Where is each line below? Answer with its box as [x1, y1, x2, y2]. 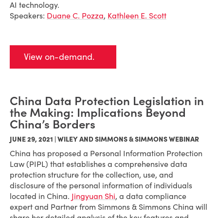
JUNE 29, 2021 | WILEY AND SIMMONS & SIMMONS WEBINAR [10, 135, 199, 144]
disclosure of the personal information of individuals [10, 181, 192, 190]
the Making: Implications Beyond [10, 105, 186, 120]
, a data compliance [115, 191, 186, 201]
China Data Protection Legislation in [10, 93, 204, 109]
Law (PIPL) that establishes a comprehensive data [10, 159, 187, 169]
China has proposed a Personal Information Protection [10, 148, 202, 158]
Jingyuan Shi [72, 191, 115, 201]
